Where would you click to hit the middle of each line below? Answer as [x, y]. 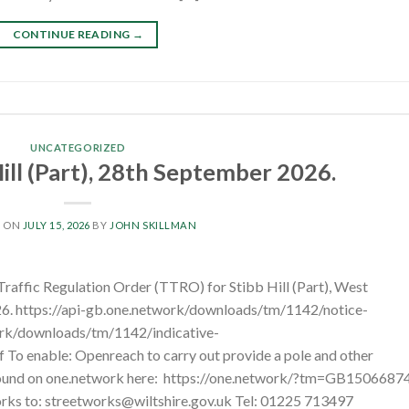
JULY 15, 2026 [56, 225]
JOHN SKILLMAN [153, 225]
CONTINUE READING [72, 34]
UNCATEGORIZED [78, 147]
